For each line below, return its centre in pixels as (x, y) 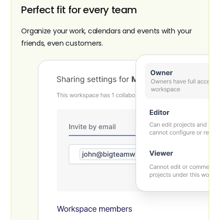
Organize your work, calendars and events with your (107, 31)
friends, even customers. (62, 43)
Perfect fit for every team (79, 10)
